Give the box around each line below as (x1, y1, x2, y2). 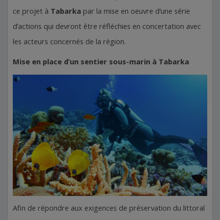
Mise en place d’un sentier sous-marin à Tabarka (13, 56, 189, 66)
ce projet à (13, 5, 51, 16)
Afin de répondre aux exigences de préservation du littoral (13, 203, 205, 213)
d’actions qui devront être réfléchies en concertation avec (13, 21, 201, 31)
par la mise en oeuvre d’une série (83, 5, 190, 16)
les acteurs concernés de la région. (13, 36, 126, 46)
